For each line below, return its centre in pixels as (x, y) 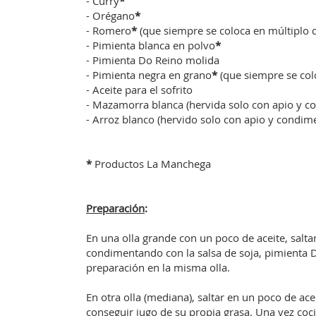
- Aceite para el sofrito (139, 90)
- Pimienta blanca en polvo (151, 45)
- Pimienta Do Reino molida (153, 60)
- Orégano (110, 16)
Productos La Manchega (151, 164)
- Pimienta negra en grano (149, 75)
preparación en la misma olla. (158, 267)
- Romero (109, 30)
